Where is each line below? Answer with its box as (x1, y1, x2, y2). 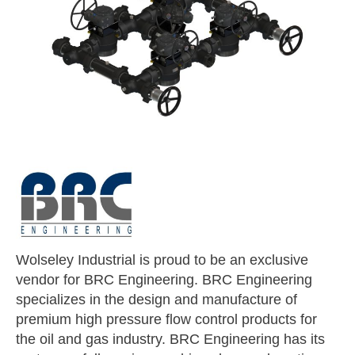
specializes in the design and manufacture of (16, 292, 297, 308)
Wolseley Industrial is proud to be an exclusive (16, 252, 308, 269)
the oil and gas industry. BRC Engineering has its (16, 331, 325, 348)
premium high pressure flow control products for (16, 311, 317, 328)
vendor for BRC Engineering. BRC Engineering (16, 272, 312, 288)
